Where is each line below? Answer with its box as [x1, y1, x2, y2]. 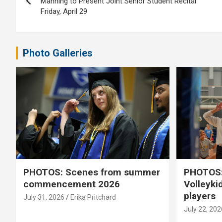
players [183, 190, 216, 202]
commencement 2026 [23, 178, 120, 190]
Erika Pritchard [70, 193, 116, 201]
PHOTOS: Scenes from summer [23, 166, 160, 178]
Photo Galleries [23, 47, 93, 59]
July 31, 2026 [23, 193, 64, 201]
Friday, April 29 [41, 7, 87, 16]
